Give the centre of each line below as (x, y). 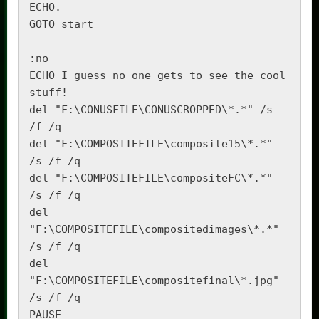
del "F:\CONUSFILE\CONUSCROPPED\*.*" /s (151, 109)
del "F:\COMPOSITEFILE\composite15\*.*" (151, 143)
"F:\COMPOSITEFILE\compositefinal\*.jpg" (154, 280)
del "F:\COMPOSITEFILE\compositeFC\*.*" (151, 178)
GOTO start (61, 24)
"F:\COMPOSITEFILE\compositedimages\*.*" (154, 229)
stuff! (48, 92)
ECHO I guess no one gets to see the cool (157, 75)
